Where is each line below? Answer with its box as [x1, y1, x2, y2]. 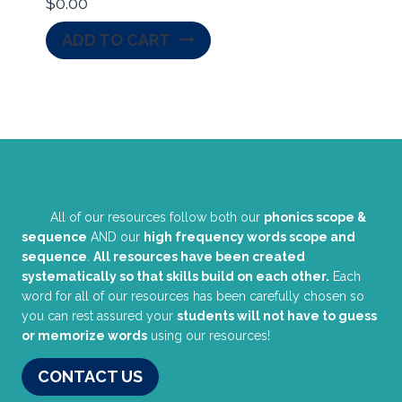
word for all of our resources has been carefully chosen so [22, 288, 364, 303]
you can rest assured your [22, 308, 177, 323]
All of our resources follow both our [50, 209, 264, 224]
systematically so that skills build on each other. [22, 268, 329, 284]
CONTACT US [38, 366, 143, 386]
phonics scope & [264, 209, 366, 224]
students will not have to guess [177, 308, 377, 323]
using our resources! [147, 328, 270, 343]
